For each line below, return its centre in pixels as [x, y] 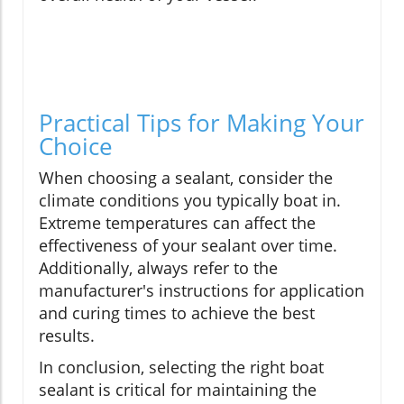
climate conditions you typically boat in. [190, 201]
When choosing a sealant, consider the [186, 178]
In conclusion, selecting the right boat [181, 367]
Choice [76, 147]
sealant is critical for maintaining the [178, 390]
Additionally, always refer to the [158, 268]
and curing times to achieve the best [177, 313]
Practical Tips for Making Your [202, 123]
